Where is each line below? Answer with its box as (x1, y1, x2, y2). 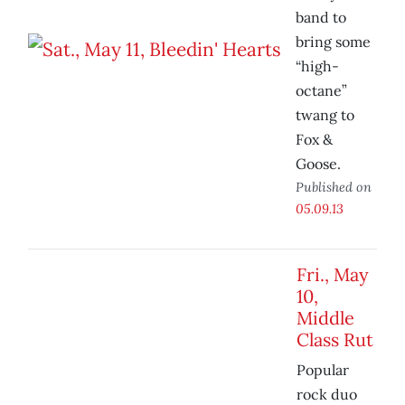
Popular (297, 361, 349, 380)
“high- (296, 57, 339, 76)
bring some (296, 33, 371, 52)
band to (296, 8, 346, 27)
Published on (296, 178, 372, 196)
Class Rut (297, 328, 373, 352)
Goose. (296, 155, 341, 174)
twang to (296, 106, 354, 125)
